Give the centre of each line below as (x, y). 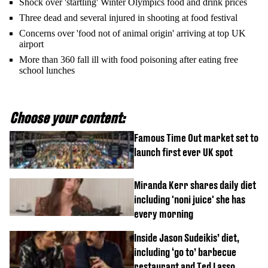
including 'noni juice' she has (190, 200)
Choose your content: (67, 118)
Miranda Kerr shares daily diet (195, 185)
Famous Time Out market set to (196, 138)
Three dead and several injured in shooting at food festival (128, 18)
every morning (164, 214)
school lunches (47, 71)
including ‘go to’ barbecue (185, 252)
